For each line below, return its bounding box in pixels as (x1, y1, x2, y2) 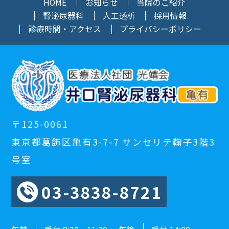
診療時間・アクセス (28, 23, 101, 35)
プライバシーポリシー (120, 23, 202, 35)
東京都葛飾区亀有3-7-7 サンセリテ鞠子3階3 (11, 135, 215, 148)
